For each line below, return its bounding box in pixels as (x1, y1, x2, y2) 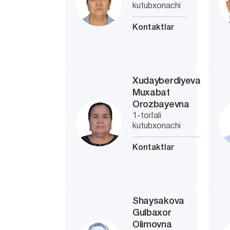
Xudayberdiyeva (132, 77, 201, 85)
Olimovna (132, 221, 172, 229)
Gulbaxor (132, 209, 171, 217)
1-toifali (132, 112, 162, 120)
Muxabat (132, 89, 170, 97)
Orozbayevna (132, 101, 189, 109)
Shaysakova (132, 197, 184, 205)
